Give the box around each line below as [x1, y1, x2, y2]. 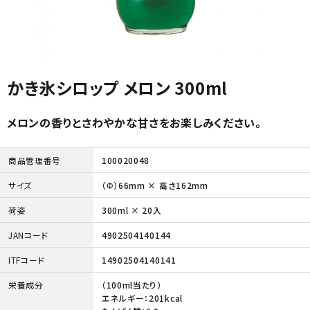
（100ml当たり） [101, 279, 162, 291]
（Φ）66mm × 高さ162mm [101, 179, 208, 191]
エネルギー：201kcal [101, 292, 183, 304]
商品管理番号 [8, 154, 62, 166]
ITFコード [8, 254, 46, 266]
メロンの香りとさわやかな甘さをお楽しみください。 [7, 114, 262, 131]
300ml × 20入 [101, 204, 162, 216]
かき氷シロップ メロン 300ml [7, 75, 228, 100]
